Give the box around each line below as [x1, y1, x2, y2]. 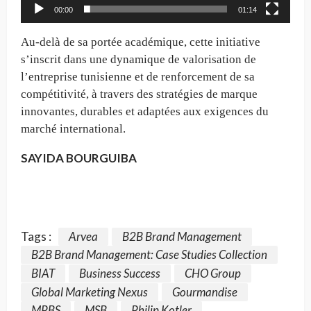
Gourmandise [172, 284, 237, 299]
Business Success [79, 266, 160, 280]
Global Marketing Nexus [31, 284, 148, 299]
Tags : [21, 228, 51, 244]
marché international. [21, 121, 126, 135]
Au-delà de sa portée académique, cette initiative [21, 35, 260, 49]
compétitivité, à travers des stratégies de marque [21, 87, 258, 101]
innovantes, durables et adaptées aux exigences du [21, 104, 269, 118]
